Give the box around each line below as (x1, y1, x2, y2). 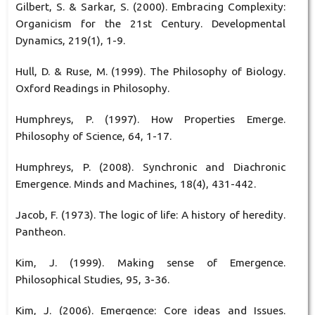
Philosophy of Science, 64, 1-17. (15, 130, 172, 143)
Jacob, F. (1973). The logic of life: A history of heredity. (15, 209, 286, 221)
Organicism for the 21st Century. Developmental (15, 18, 286, 30)
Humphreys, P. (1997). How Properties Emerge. (15, 113, 286, 126)
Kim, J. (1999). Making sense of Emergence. (15, 257, 286, 269)
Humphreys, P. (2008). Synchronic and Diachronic (15, 161, 286, 174)
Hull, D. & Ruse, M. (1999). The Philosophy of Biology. (15, 65, 286, 78)
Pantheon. (15, 226, 65, 238)
